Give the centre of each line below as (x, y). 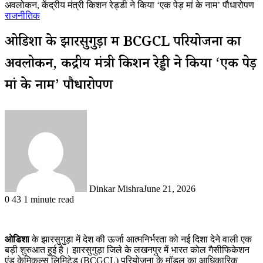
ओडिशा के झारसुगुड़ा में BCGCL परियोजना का (123, 43)
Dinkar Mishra (116, 188)
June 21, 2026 (169, 188)
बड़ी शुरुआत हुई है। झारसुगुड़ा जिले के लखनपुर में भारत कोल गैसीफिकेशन (127, 249)
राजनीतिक (22, 16)
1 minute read (49, 199)
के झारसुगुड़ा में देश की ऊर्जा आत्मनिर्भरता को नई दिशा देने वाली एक (141, 239)
